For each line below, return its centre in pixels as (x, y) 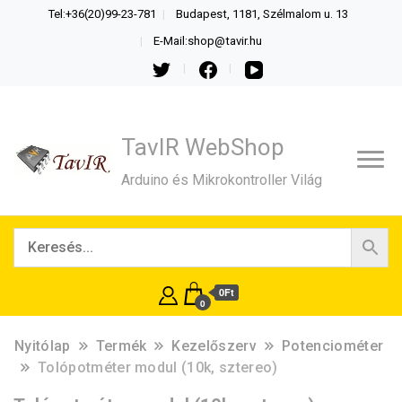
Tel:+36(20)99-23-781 (102, 13)
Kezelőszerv (214, 345)
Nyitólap (43, 345)
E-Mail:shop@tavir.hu (208, 40)
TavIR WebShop (203, 147)
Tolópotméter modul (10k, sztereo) (158, 367)
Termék (121, 345)
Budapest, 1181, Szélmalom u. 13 (262, 13)
